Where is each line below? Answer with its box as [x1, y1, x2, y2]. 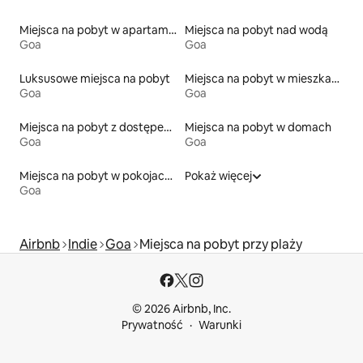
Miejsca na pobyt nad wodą [185, 22, 328, 37]
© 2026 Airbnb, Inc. [132, 301, 231, 316]
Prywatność [122, 318, 183, 332]
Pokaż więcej [185, 168, 252, 183]
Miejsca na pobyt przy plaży [139, 235, 302, 253]
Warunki [199, 318, 241, 332]
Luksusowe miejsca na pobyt [19, 70, 170, 86]
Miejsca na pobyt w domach [185, 119, 331, 135]
